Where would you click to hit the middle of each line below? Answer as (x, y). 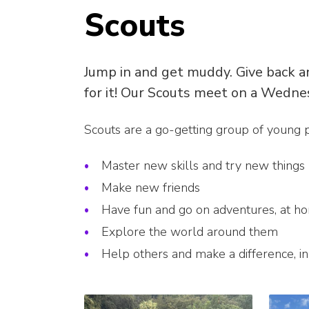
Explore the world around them (190, 232)
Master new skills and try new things (203, 166)
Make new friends (151, 188)
